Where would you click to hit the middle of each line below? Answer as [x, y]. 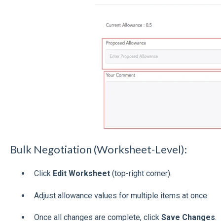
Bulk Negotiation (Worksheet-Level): [98, 149]
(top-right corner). [141, 174]
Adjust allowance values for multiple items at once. [121, 195]
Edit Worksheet [81, 174]
